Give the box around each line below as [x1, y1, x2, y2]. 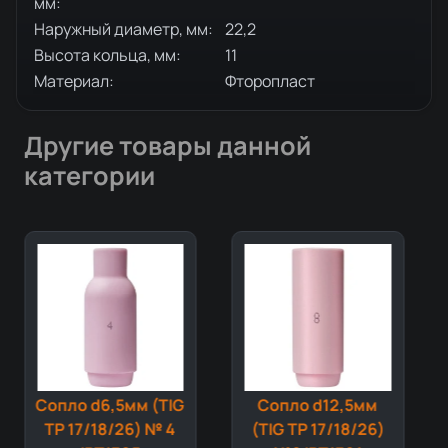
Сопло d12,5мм [257, 393, 378, 416]
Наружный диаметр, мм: [34, 18, 213, 40]
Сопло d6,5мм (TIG [35, 393, 185, 416]
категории [24, 158, 155, 193]
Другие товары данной [24, 128, 311, 163]
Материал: [34, 70, 114, 92]
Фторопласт [225, 70, 315, 92]
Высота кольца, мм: [34, 44, 181, 66]
